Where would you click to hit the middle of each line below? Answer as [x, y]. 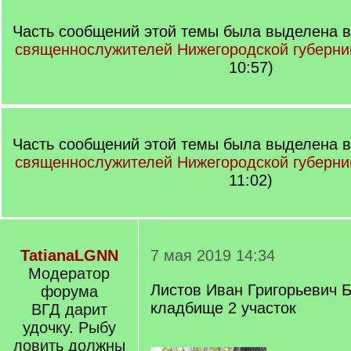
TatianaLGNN [69, 255]
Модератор [69, 273]
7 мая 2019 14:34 [213, 255]
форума [69, 291]
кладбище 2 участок [223, 308]
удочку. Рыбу [69, 327]
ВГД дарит [69, 309]
